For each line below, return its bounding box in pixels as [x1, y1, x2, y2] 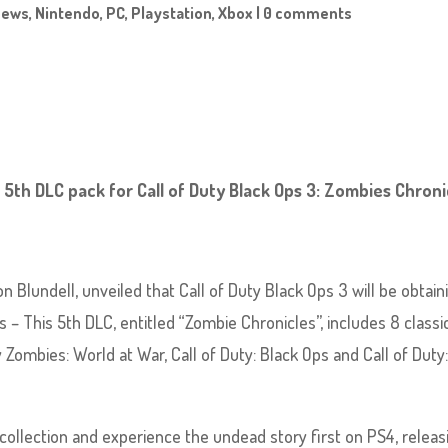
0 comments [263, 3, 353, 23]
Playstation [131, 3, 213, 23]
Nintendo [35, 3, 101, 23]
